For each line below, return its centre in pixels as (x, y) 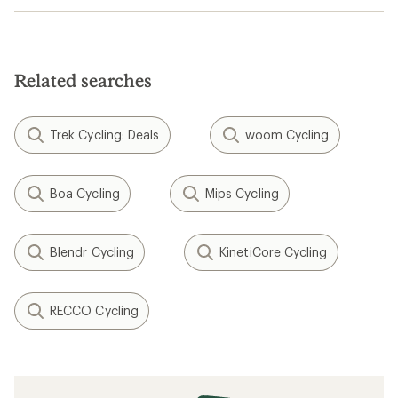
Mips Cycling (242, 193)
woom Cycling (287, 134)
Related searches (83, 80)
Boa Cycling (85, 193)
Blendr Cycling (92, 251)
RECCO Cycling (95, 310)
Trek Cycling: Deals (105, 134)
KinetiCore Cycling (274, 251)
